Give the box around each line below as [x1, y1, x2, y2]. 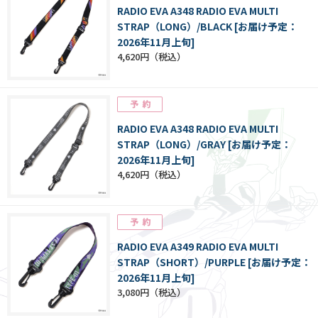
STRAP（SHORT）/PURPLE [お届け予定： [117, 255, 311, 270]
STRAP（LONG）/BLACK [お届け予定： [117, 19, 297, 34]
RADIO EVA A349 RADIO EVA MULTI [117, 239, 278, 254]
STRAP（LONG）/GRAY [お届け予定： [117, 137, 291, 152]
